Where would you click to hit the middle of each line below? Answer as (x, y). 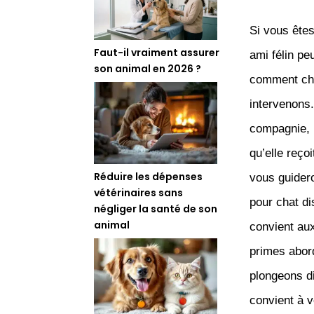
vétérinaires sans (139, 192)
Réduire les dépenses (149, 176)
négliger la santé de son (156, 209)
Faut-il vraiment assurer (157, 52)
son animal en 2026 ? (148, 68)
